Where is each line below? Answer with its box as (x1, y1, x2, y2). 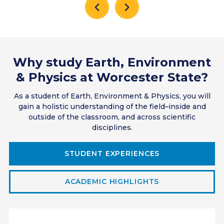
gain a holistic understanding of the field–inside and (18, 101, 206, 111)
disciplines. (91, 122, 132, 132)
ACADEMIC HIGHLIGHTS (64, 176, 159, 186)
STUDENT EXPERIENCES (64, 148, 160, 158)
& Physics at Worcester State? (16, 69, 208, 84)
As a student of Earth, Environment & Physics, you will (13, 91, 210, 100)
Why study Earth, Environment (13, 54, 211, 69)
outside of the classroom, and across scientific (28, 112, 195, 121)
